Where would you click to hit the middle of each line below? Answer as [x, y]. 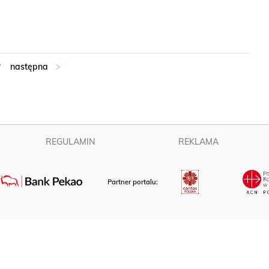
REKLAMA [199, 142]
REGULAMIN [70, 142]
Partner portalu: [134, 182]
